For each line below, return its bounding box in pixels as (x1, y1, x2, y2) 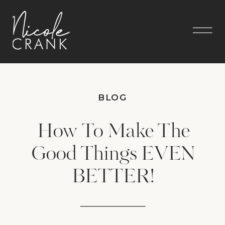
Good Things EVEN (31, 140, 196, 169)
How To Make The (37, 117, 190, 147)
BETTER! (71, 162, 155, 191)
